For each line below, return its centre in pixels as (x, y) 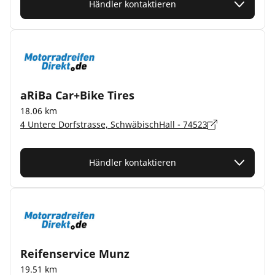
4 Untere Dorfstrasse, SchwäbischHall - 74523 (114, 124)
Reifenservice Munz (75, 254)
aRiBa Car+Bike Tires (77, 95)
